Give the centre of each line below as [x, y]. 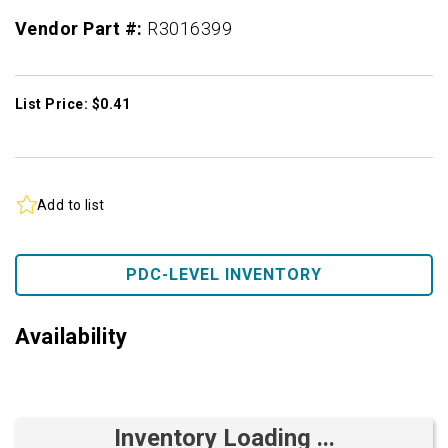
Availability [71, 336]
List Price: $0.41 [73, 104]
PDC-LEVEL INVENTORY [224, 274]
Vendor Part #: [81, 28]
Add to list [71, 204]
